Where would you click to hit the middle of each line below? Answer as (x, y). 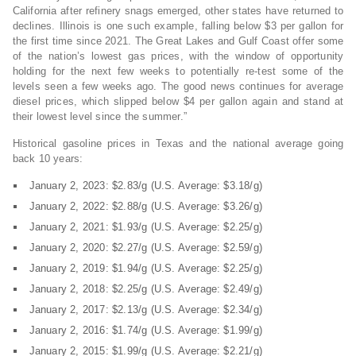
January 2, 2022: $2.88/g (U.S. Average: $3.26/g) (146, 207)
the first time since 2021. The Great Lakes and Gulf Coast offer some (178, 41)
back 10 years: (48, 159)
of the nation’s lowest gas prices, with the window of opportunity (178, 56)
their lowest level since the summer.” (99, 117)
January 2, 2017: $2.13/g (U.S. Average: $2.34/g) (146, 310)
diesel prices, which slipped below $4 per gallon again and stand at (178, 102)
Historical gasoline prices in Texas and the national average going (178, 144)
